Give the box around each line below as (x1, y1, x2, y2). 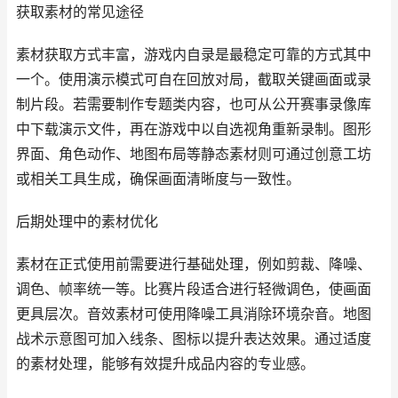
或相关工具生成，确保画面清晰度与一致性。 (16, 171, 300, 187)
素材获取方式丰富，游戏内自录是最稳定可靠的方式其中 (16, 46, 371, 63)
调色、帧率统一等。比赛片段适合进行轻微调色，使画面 (16, 281, 371, 298)
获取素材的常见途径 (16, 4, 144, 20)
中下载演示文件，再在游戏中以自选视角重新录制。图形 (16, 121, 371, 138)
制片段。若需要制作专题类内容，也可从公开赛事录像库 (16, 96, 371, 113)
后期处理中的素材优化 (16, 213, 158, 230)
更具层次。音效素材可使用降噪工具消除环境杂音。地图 (16, 306, 371, 322)
